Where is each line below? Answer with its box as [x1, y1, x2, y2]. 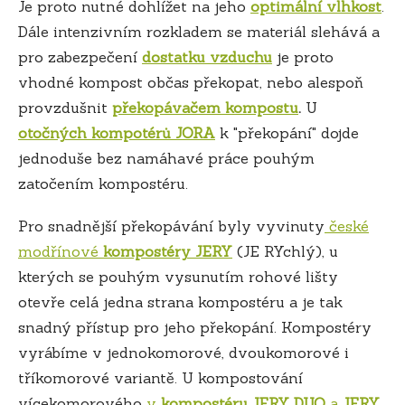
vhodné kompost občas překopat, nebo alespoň [18, 72, 363, 91]
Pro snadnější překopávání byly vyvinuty [18, 216, 325, 235]
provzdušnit [18, 98, 112, 117]
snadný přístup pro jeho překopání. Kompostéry [18, 317, 372, 336]
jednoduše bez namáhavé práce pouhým [18, 148, 315, 167]
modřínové [18, 241, 103, 260]
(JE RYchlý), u [232, 241, 338, 260]
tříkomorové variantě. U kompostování [18, 368, 303, 387]
